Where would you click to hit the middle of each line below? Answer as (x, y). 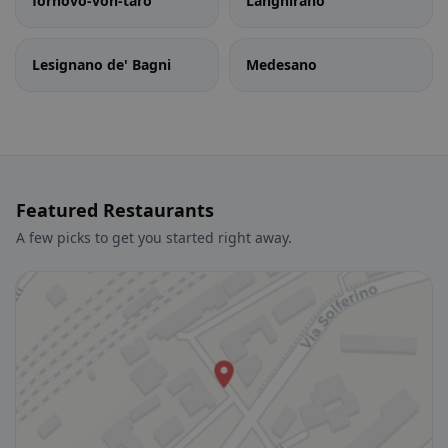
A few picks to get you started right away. (154, 237)
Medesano (281, 64)
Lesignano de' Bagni (101, 64)
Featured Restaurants (115, 210)
